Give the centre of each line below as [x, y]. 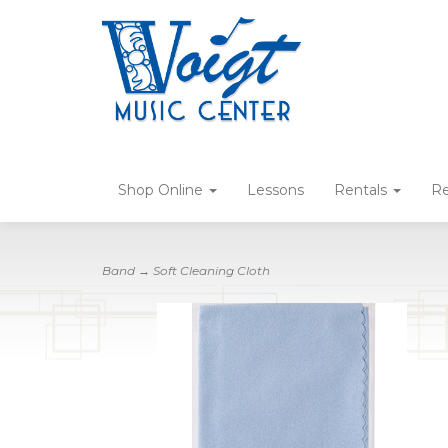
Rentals [362, 190]
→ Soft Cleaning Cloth [202, 271]
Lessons [275, 190]
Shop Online [162, 190]
